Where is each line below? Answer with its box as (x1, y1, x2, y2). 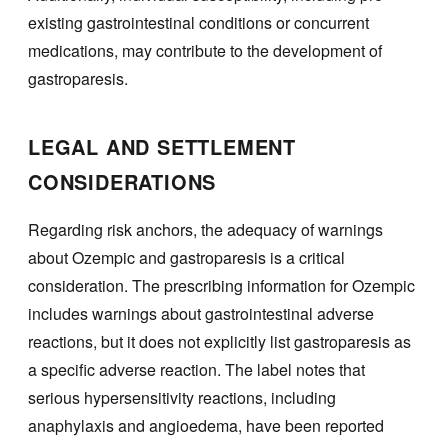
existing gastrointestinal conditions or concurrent (28, 11, 369, 35)
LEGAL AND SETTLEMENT (28, 132, 297, 162)
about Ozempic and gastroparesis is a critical (28, 245, 345, 269)
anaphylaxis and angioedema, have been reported (28, 413, 384, 437)
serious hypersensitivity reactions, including (28, 385, 336, 409)
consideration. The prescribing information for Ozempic (28, 273, 415, 297)
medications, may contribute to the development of (28, 39, 382, 63)
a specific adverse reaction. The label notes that (28, 357, 365, 381)
